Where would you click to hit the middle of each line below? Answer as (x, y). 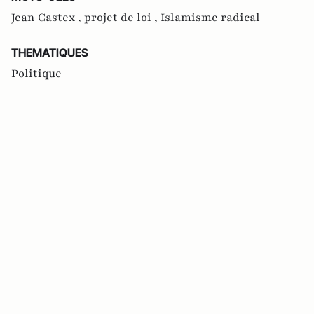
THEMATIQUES (50, 52)
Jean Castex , (48, 17)
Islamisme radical (210, 17)
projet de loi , (122, 17)
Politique (36, 73)
